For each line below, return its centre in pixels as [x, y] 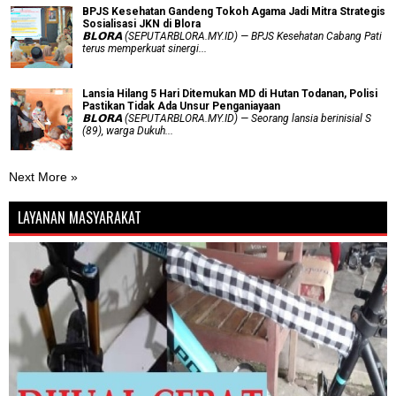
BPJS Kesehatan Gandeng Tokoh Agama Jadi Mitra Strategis [234, 11]
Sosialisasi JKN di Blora [141, 24]
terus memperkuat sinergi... [145, 49]
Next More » [43, 177]
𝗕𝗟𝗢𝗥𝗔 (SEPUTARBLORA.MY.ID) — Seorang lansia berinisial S [227, 118]
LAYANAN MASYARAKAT [80, 217]
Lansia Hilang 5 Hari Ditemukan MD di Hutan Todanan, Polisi [230, 94]
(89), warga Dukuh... [128, 131]
